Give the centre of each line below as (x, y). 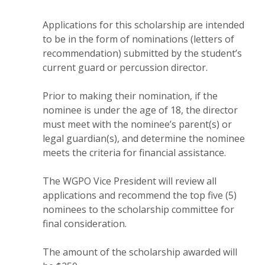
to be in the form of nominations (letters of (138, 39)
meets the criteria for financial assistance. (134, 153)
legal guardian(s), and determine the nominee (144, 139)
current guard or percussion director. (125, 68)
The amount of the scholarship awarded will (140, 252)
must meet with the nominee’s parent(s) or (137, 125)
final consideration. (85, 224)
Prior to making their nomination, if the (130, 96)
